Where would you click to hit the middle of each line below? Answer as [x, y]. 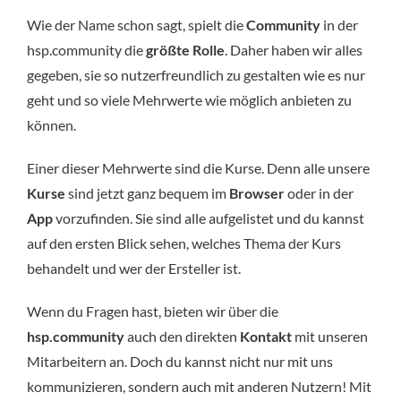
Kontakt [266, 336]
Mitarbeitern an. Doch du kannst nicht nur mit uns [180, 361]
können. [51, 124]
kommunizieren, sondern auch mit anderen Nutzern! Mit [199, 386]
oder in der [319, 192]
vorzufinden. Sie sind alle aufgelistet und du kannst [209, 218]
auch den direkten [182, 336]
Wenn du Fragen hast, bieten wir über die [153, 311]
